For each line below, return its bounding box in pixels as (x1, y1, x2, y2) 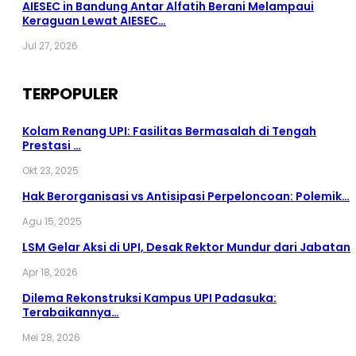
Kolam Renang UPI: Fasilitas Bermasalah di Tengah (22, 123, 316, 140)
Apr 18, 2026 (22, 265, 78, 280)
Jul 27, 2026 (22, 39, 78, 53)
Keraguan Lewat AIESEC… (22, 13, 166, 29)
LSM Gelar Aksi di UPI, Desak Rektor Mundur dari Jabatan (22, 239, 350, 256)
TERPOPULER (22, 83, 118, 106)
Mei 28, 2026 (22, 331, 80, 345)
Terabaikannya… (22, 304, 119, 321)
